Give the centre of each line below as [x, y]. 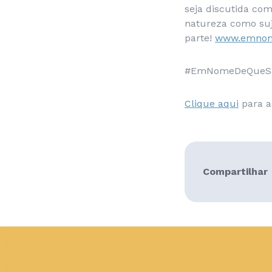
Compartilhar [235, 172]
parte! [200, 38]
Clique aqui [212, 104]
